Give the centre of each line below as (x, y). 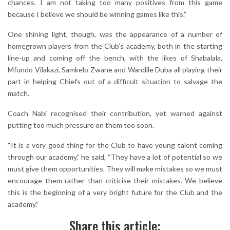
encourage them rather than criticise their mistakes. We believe (115, 181)
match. (18, 93)
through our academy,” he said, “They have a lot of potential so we (115, 157)
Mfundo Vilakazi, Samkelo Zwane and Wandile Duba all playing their (115, 70)
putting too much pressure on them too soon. (81, 125)
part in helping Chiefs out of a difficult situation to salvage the (115, 82)
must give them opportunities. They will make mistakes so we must (115, 169)
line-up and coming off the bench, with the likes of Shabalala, (115, 58)
